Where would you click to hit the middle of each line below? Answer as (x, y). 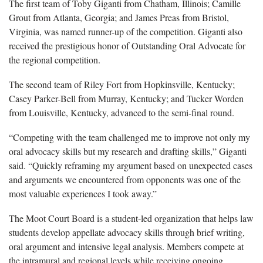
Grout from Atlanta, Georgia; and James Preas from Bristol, (119, 17)
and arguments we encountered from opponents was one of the (125, 179)
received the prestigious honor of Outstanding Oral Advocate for (127, 45)
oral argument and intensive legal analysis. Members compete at (126, 246)
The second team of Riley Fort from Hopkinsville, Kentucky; (122, 84)
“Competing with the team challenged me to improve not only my (129, 137)
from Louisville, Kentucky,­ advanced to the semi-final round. (122, 112)
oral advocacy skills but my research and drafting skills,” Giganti (128, 151)
